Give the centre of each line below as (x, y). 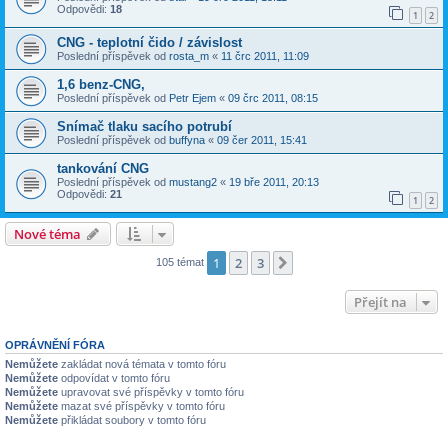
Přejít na (380, 301)
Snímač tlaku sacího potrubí (144, 126)
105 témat (181, 261)
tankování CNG (103, 168)
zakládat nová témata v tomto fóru (142, 363)
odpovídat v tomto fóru (114, 377)
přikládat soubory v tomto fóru (132, 419)
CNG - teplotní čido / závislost (149, 42)
